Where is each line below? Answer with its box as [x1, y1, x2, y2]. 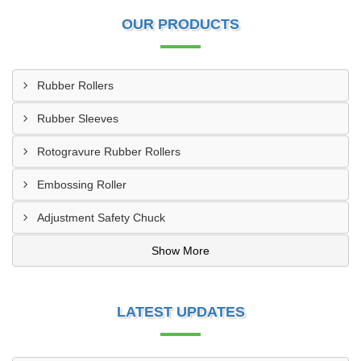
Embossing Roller [37, 178, 127, 191]
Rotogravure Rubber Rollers [37, 145, 180, 158]
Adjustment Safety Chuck [37, 211, 165, 224]
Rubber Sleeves [37, 112, 118, 125]
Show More [151, 244, 210, 257]
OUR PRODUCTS [122, 16, 239, 32]
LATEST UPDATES [116, 304, 245, 320]
